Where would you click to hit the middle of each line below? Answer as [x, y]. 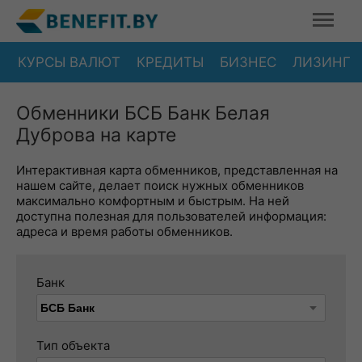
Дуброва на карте [96, 135]
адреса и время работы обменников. [124, 232]
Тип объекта [73, 345]
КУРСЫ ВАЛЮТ [69, 62]
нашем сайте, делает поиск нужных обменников [160, 185]
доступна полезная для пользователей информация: [171, 216]
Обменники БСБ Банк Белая [143, 113]
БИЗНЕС [248, 62]
